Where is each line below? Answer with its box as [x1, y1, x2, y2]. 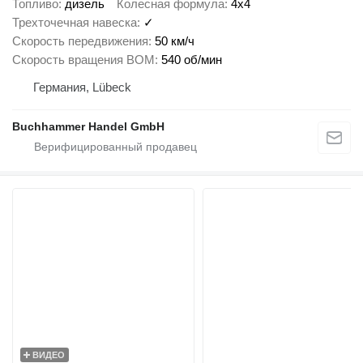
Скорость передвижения [12, 34, 148, 48]
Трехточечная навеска [12, 15, 137, 29]
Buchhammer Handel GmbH [12, 120, 164, 133]
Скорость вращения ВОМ [12, 53, 155, 66]
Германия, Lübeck [33, 80, 131, 94]
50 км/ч [155, 34, 194, 48]
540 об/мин [161, 53, 222, 66]
